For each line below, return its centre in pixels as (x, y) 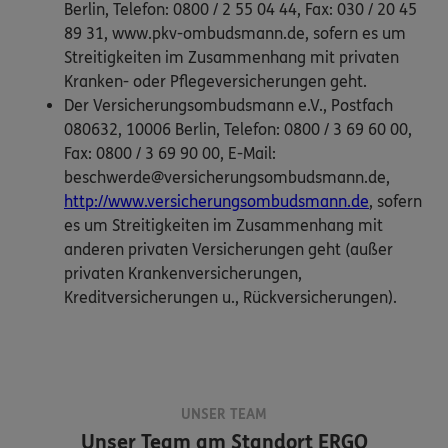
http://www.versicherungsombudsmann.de (216, 202)
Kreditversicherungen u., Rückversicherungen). (230, 298)
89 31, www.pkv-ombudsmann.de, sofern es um (235, 34)
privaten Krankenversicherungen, (183, 274)
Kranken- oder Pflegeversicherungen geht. (215, 82)
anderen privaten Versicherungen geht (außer (228, 250)
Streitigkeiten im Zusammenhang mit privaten (231, 58)
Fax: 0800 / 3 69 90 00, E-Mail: (170, 154)
